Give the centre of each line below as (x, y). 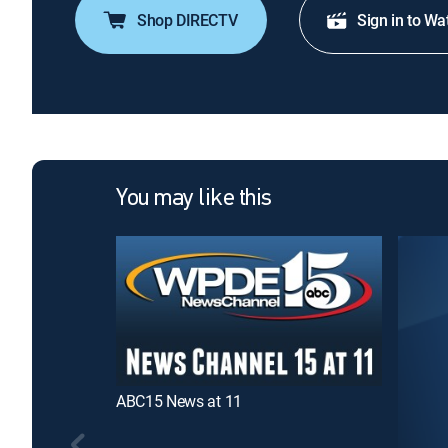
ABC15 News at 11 (179, 400)
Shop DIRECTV (187, 20)
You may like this (194, 199)
